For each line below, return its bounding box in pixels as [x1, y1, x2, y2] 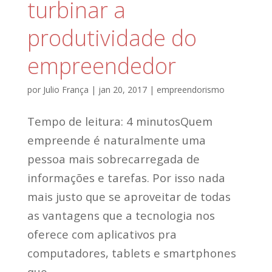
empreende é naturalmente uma [27, 132, 206, 148]
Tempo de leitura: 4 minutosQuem [27, 114, 212, 129]
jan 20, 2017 [98, 84, 147, 96]
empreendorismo [156, 84, 225, 96]
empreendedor [27, 51, 176, 81]
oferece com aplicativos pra [27, 226, 177, 242]
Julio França [42, 84, 89, 96]
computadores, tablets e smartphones [27, 245, 236, 261]
